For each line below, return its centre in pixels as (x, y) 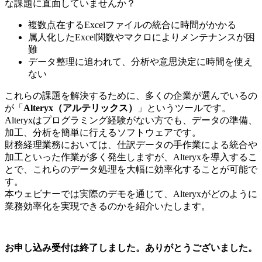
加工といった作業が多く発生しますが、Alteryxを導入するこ (131, 157)
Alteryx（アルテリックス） (80, 108)
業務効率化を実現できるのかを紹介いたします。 (108, 206)
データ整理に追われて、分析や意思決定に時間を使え (140, 62)
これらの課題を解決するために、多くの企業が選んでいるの (131, 96)
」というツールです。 (184, 108)
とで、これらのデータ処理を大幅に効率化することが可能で (131, 170)
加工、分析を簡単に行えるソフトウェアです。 (103, 133)
